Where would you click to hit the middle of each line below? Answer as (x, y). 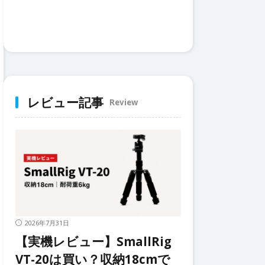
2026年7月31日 (47, 223)
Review (124, 102)
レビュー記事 (65, 102)
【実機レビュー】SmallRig (93, 241)
